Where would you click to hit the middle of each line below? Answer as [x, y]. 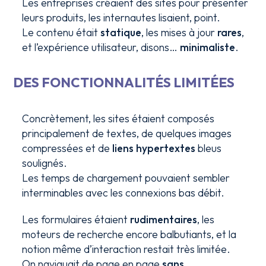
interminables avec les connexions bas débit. [123, 193]
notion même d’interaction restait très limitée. [126, 249]
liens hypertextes [154, 148]
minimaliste [208, 47]
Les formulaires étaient [76, 219]
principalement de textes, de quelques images [127, 133]
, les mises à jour [180, 32]
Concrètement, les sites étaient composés [118, 118]
